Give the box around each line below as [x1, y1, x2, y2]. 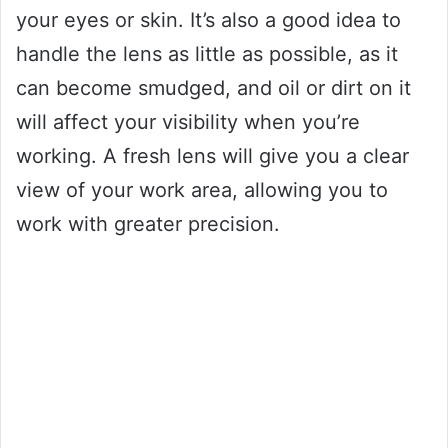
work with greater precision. [16, 211, 280, 236]
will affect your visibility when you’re [16, 109, 360, 134]
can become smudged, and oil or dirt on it [16, 75, 411, 100]
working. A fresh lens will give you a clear [16, 143, 409, 168]
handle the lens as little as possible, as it [16, 41, 398, 66]
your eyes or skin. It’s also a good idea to [16, 7, 401, 32]
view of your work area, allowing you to [16, 177, 388, 202]
